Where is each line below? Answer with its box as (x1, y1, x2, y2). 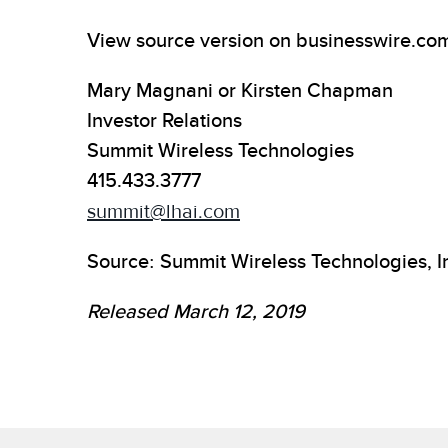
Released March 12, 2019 (87, 300, 305, 325)
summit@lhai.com (87, 200, 240, 224)
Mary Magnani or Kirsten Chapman (87, 79, 393, 104)
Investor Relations (87, 109, 242, 134)
